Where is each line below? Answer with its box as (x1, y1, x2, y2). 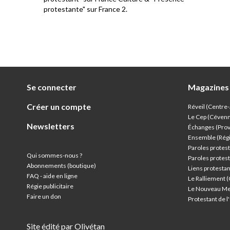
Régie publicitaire (27, 182, 73, 190)
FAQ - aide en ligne (27, 172, 78, 180)
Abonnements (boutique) (27, 162, 96, 170)
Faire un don (27, 193, 61, 201)
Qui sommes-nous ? (27, 151, 82, 160)
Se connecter (27, 82, 76, 92)
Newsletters (27, 121, 74, 131)
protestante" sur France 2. (44, 5, 127, 14)
